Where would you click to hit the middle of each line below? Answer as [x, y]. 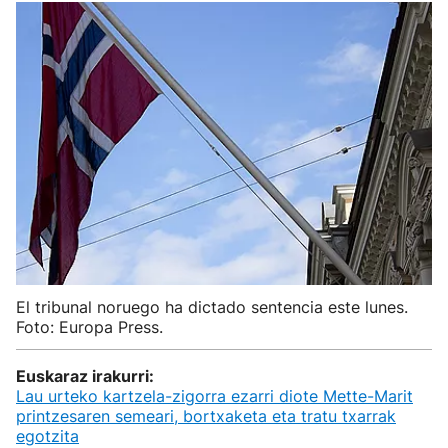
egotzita [47, 436]
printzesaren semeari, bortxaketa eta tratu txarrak [206, 416]
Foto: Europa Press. [89, 327]
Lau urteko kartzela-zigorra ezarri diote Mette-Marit [214, 396]
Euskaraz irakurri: [85, 376]
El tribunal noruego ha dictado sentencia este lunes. [212, 307]
